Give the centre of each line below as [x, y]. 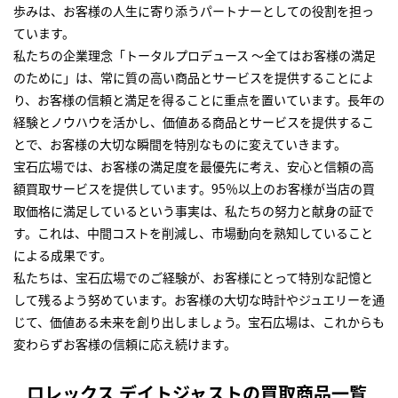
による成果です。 [63, 255]
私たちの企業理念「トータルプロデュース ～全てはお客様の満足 [195, 56]
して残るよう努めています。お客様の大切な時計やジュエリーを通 [199, 300]
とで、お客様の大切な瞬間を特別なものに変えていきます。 [180, 144]
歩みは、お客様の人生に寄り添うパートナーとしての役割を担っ [194, 11]
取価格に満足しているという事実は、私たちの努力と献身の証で [194, 211]
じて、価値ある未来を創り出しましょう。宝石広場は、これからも [199, 322]
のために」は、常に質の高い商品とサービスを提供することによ [194, 78]
